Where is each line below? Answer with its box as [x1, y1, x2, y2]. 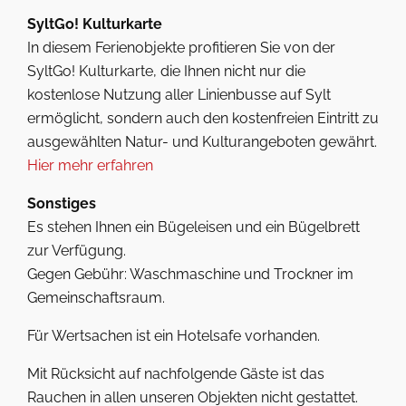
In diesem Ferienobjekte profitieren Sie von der [27, 39, 335, 56]
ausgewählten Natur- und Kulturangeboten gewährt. [27, 133, 377, 150]
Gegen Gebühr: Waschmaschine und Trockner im [27, 266, 353, 283]
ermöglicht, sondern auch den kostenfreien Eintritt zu [27, 110, 379, 127]
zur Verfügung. [27, 242, 126, 259]
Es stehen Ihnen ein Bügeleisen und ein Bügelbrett [27, 218, 360, 236]
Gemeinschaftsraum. [27, 289, 165, 306]
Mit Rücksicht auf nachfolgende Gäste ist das [27, 365, 324, 382]
